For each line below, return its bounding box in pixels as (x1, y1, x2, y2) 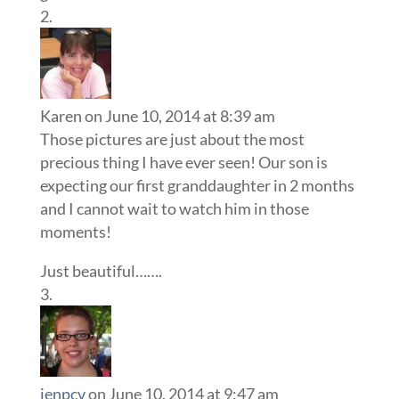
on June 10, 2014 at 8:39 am (84, 105, 275, 126)
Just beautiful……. (39, 260, 162, 281)
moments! (39, 221, 111, 241)
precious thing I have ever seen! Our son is (39, 151, 328, 172)
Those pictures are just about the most (39, 128, 305, 149)
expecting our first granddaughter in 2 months (39, 175, 354, 195)
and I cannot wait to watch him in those (39, 198, 309, 218)
